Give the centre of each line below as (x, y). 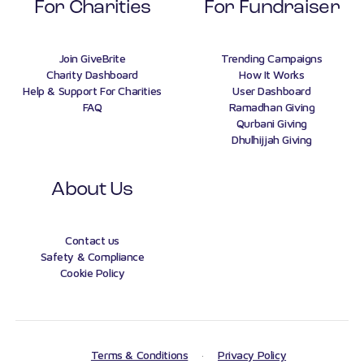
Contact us (92, 240)
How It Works (272, 74)
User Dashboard (272, 91)
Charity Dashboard (93, 74)
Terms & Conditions (139, 355)
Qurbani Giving (271, 123)
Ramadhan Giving (272, 107)
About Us (92, 190)
